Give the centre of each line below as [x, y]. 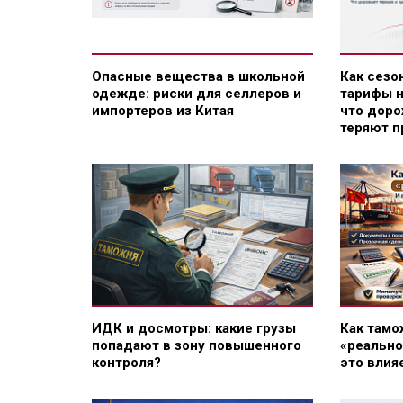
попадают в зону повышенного [197, 345]
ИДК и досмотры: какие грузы [194, 328]
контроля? [126, 362]
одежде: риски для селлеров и [197, 93]
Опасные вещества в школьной [198, 76]
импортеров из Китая [163, 110]
